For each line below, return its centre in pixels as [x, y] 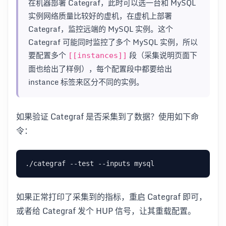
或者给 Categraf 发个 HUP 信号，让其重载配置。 [106, 211]
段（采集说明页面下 [162, 55]
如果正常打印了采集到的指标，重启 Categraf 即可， [111, 197]
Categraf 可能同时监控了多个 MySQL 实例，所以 [113, 42]
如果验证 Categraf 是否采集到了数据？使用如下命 [107, 117]
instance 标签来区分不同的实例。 [86, 82]
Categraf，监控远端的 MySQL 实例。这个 [101, 29]
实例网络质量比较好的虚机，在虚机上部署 [100, 16]
